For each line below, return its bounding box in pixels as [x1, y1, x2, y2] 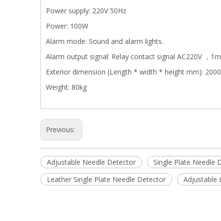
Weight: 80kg [46, 82, 87, 92]
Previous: [46, 125, 77, 134]
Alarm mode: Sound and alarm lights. [46, 37, 163, 46]
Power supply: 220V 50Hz [46, 6, 126, 15]
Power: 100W [46, 21, 88, 31]
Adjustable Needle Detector [47, 157, 136, 167]
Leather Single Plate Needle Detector [47, 175, 166, 184]
